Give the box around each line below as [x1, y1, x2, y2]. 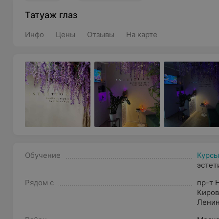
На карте [126, 30, 158, 39]
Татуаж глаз [25, 10, 78, 20]
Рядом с [25, 178, 54, 187]
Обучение [25, 151, 61, 160]
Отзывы [87, 30, 115, 39]
